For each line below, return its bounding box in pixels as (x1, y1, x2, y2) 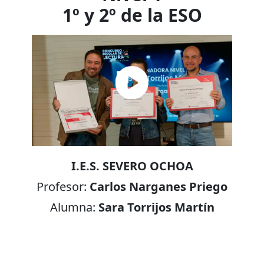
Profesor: (37, 179, 90, 195)
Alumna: (49, 199, 98, 216)
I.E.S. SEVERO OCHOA (71, 158, 193, 174)
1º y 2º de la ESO (62, 2, 202, 27)
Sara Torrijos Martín (98, 199, 214, 216)
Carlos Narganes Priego (90, 179, 227, 195)
